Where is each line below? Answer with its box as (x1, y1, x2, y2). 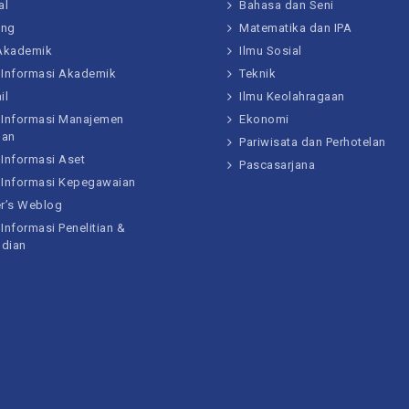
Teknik (239, 67, 276, 80)
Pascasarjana (239, 158, 315, 172)
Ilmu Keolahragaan (239, 89, 345, 103)
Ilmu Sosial (239, 44, 302, 58)
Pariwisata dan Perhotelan (239, 135, 386, 149)
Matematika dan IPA (239, 21, 351, 35)
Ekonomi (239, 112, 289, 126)
